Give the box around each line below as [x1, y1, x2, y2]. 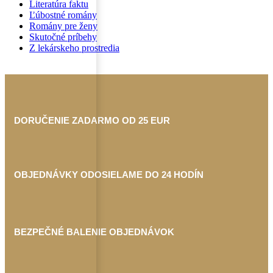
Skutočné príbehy [29, 32, 97, 43]
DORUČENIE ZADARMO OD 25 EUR [14, 115, 170, 126]
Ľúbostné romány [29, 10, 97, 21]
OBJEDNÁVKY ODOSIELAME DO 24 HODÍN [14, 169, 204, 180]
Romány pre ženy [29, 21, 97, 32]
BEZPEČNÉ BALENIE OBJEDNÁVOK [14, 227, 174, 238]
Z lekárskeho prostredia [29, 43, 119, 54]
